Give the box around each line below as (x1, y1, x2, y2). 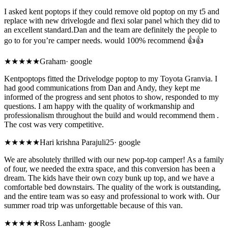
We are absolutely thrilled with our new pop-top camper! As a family (4, 155, 224, 164)
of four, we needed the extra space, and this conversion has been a (4, 164, 215, 174)
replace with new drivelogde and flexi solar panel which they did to (4, 16, 220, 25)
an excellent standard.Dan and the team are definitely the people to (4, 25, 217, 35)
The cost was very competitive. (4, 120, 104, 129)
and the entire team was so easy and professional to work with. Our (4, 192, 219, 201)
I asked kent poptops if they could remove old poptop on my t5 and (4, 7, 219, 16)
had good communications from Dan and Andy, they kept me (4, 83, 200, 93)
